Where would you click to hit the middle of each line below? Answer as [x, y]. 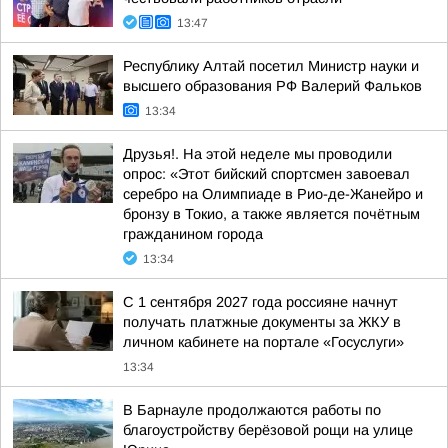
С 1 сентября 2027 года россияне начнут [260, 302]
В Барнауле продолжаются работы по [252, 410]
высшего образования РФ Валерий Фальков [272, 86]
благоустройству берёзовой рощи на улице [268, 430]
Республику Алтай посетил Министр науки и [271, 66]
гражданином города [193, 234]
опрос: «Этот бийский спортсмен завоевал [266, 174]
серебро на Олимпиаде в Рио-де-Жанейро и [273, 194]
